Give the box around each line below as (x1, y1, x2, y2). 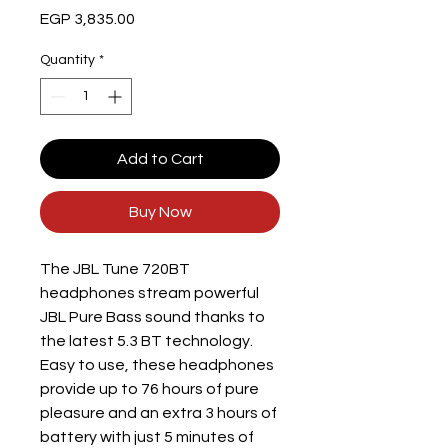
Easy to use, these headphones (40, 357, 274, 373)
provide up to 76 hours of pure (40, 381, 259, 397)
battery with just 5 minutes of (40, 429, 254, 445)
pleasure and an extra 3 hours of (40, 405, 277, 421)
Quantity (40, 53, 95, 67)
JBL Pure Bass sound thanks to (40, 309, 265, 325)
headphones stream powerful (40, 285, 259, 301)
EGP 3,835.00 (40, 11, 135, 27)
